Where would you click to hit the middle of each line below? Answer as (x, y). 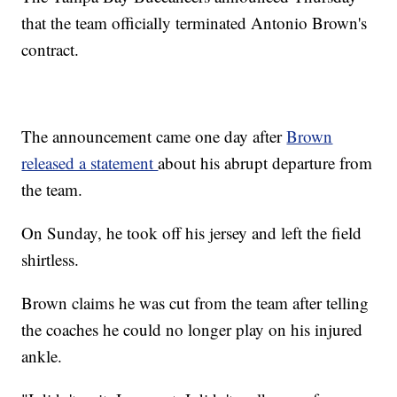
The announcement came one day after (154, 136)
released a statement (90, 163)
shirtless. (51, 260)
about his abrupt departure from (265, 163)
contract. (51, 50)
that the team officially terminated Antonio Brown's (195, 23)
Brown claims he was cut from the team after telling (195, 303)
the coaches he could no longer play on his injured (192, 330)
